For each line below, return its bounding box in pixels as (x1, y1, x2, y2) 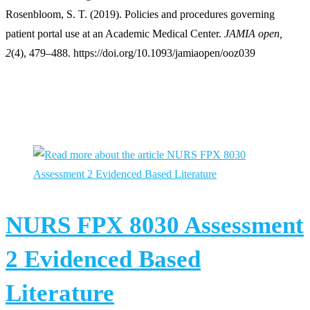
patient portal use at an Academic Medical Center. (6, 28, 224, 40)
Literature (6, 280, 114, 307)
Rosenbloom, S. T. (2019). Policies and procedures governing (6, 8, 275, 21)
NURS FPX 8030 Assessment (6, 212, 304, 239)
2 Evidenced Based (6, 246, 201, 273)
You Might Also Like (6, 100, 128, 116)
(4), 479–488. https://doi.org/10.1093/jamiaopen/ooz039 (11, 47, 255, 60)
